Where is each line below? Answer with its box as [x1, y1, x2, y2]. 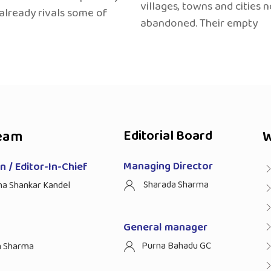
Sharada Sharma [142, 177, 209, 192]
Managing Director [123, 157, 213, 175]
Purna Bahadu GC [142, 238, 211, 253]
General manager [123, 218, 207, 236]
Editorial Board [123, 125, 212, 147]
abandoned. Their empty [140, 13, 258, 33]
